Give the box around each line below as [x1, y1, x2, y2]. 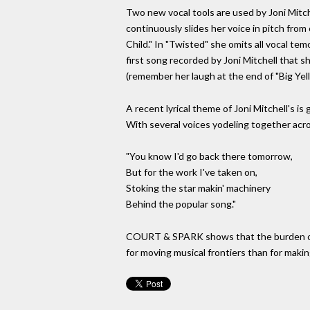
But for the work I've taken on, [126, 166, 257, 179]
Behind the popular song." [126, 198, 236, 210]
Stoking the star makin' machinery [126, 182, 271, 194]
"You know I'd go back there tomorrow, [126, 150, 293, 163]
